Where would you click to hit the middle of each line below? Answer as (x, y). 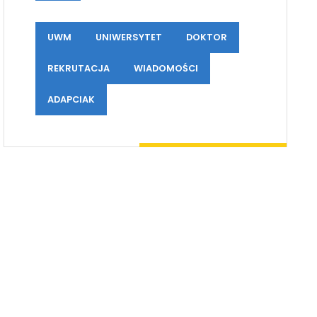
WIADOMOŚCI (166, 69)
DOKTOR (206, 38)
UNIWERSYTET (128, 38)
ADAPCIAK (71, 100)
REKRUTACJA (78, 69)
